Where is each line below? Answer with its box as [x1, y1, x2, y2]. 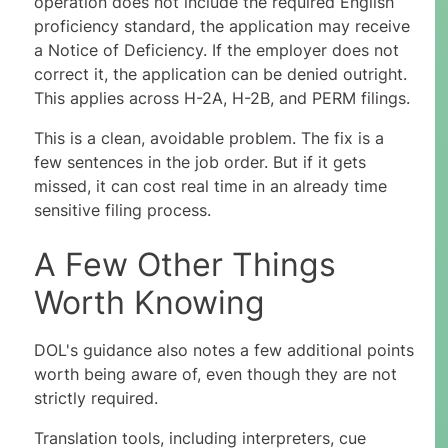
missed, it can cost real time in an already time [33, 176, 387, 197]
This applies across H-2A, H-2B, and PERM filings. [33, 88, 410, 109]
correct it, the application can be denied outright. [33, 64, 407, 85]
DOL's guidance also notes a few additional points [33, 340, 414, 361]
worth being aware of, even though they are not [33, 364, 397, 385]
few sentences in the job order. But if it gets [33, 152, 366, 173]
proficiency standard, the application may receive [33, 16, 410, 37]
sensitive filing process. [33, 200, 211, 221]
